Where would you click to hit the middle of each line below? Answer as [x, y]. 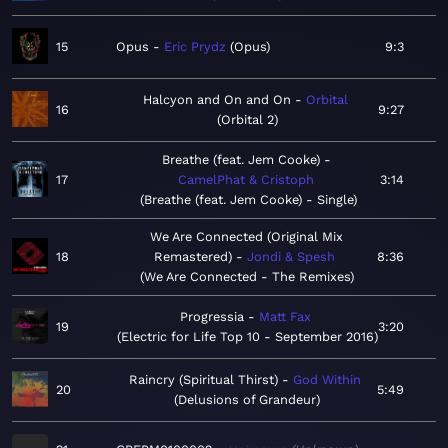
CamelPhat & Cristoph [246, 180]
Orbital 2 [247, 120]
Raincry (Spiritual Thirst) [203, 380]
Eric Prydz [195, 47]
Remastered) [193, 257]
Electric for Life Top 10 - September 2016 [247, 337]
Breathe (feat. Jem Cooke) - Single [248, 200]
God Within [326, 380]
